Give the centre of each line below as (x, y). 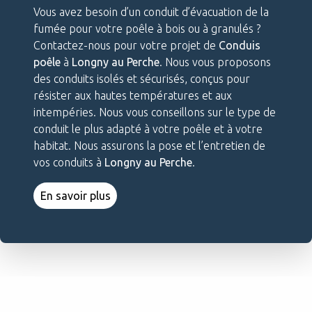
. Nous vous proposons (215, 62)
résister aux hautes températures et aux (133, 95)
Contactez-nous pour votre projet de (126, 45)
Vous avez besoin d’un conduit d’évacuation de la (151, 11)
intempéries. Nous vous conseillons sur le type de (155, 112)
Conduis (240, 45)
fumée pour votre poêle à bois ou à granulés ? (147, 28)
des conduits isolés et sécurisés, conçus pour (142, 78)
